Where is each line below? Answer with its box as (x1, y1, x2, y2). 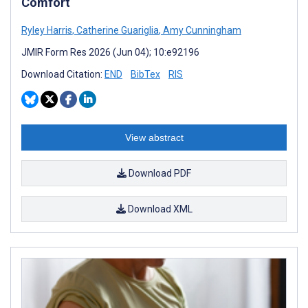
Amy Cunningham (161, 24, 241, 36)
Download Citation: (21, 68, 104, 80)
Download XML (125, 203, 192, 214)
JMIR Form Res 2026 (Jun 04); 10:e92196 (21, 46, 199, 58)
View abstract (124, 131, 184, 143)
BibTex (131, 68, 160, 80)
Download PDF (126, 167, 191, 179)
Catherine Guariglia (74, 24, 159, 36)
